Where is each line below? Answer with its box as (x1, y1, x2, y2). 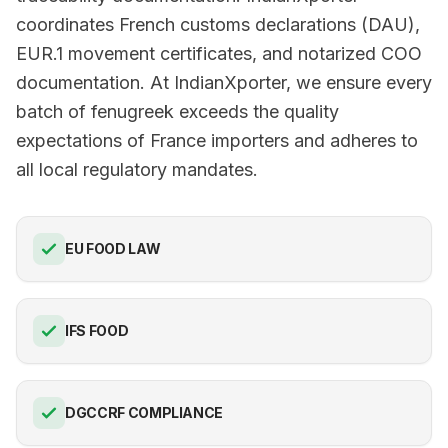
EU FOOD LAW (65, 240, 161, 257)
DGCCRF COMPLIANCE (65, 404, 224, 421)
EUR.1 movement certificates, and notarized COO (16, 43, 422, 64)
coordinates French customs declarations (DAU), (16, 14, 420, 35)
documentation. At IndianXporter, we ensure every (16, 72, 432, 93)
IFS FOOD (65, 322, 129, 339)
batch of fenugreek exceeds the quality (16, 101, 339, 122)
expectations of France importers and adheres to (16, 130, 418, 151)
